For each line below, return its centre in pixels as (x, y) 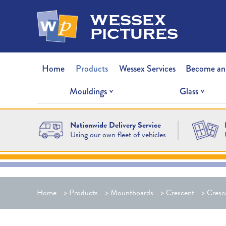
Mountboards (132, 193)
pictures (134, 33)
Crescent (180, 193)
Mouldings (89, 91)
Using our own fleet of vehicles (118, 134)
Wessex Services (148, 68)
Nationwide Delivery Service (115, 125)
